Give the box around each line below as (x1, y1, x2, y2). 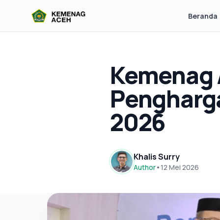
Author (134, 163, 156, 172)
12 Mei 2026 (161, 163, 199, 172)
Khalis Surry (134, 151, 180, 162)
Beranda (188, 11, 218, 21)
